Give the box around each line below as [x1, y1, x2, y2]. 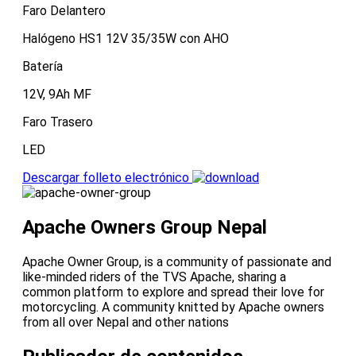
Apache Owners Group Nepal [22, 216, 267, 239]
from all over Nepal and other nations [22, 314, 229, 330]
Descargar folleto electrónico [22, 170, 189, 186]
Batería [22, 59, 63, 75]
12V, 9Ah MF [22, 87, 91, 103]
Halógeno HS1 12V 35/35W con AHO [22, 31, 229, 47]
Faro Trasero [22, 114, 93, 130]
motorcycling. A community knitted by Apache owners [22, 299, 324, 315]
